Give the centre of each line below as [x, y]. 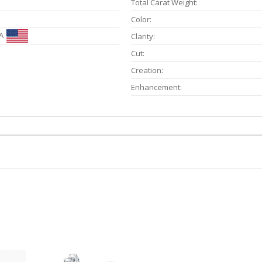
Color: [141, 20]
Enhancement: [156, 87]
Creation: [147, 70]
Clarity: [143, 37]
